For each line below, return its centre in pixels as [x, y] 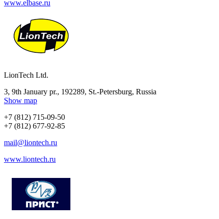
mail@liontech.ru [31, 142]
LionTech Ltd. [26, 75]
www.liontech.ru [30, 159]
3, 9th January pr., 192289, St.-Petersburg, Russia [80, 91]
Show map [21, 100]
